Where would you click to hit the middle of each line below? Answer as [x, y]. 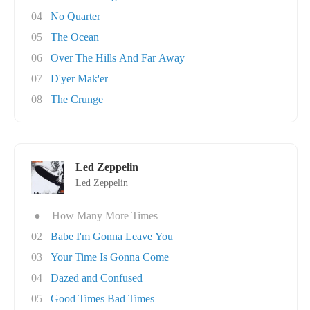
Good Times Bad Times [102, 299]
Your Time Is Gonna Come [110, 257]
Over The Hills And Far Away [118, 58]
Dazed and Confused [97, 278]
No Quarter [75, 16]
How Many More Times [105, 216]
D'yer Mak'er [79, 79]
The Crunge [77, 99]
